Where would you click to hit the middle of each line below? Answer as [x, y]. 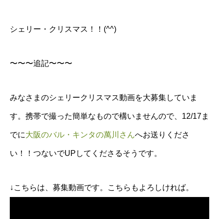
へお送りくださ [162, 135]
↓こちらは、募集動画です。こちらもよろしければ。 [102, 187]
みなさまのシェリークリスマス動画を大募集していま [104, 98]
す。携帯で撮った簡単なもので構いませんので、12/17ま [109, 116]
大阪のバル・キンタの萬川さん [80, 135]
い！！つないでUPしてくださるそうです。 [86, 153]
